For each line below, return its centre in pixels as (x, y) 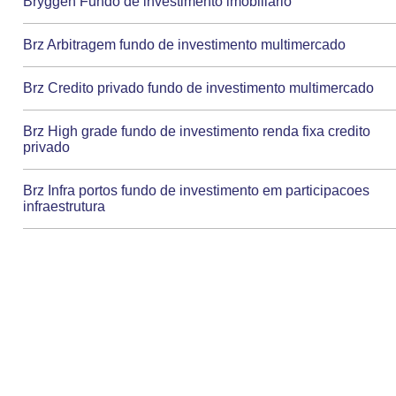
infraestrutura (65, 207)
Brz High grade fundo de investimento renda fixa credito (197, 132)
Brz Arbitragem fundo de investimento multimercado (185, 45)
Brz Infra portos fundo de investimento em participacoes (197, 191)
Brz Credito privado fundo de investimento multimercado (199, 88)
